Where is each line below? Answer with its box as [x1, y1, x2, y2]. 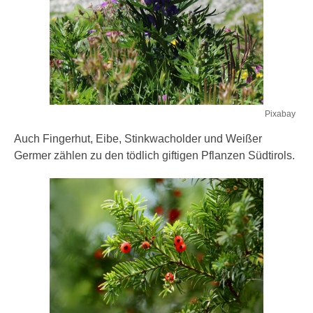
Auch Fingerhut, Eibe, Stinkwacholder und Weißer [14, 133, 262, 145]
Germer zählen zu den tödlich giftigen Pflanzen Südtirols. [14, 150, 295, 161]
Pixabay [265, 109, 296, 119]
